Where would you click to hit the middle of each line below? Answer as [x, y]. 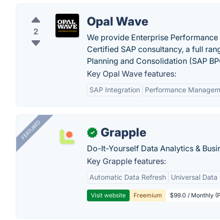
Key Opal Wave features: [132, 74]
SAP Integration [115, 90]
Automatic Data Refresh [128, 177]
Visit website [108, 195]
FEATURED [31, 130]
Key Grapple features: [126, 161]
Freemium [148, 195]
